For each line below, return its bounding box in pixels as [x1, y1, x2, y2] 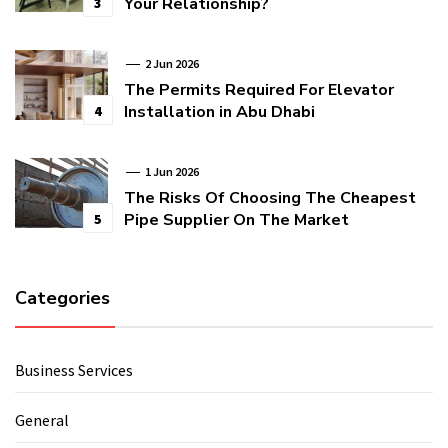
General [15, 409, 69, 430]
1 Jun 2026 [142, 163, 199, 179]
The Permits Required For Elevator [123, 78, 394, 101]
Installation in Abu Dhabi [123, 100, 315, 123]
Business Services [15, 359, 133, 380]
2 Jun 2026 [142, 55, 199, 71]
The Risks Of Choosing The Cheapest [123, 186, 416, 209]
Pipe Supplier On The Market [123, 208, 349, 231]
